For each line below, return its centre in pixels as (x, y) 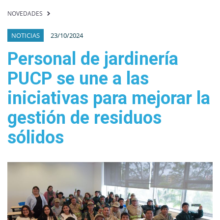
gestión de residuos (84, 118)
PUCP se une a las (78, 79)
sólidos (38, 137)
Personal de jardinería (93, 59)
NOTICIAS (26, 35)
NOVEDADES (25, 14)
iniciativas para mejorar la (109, 98)
